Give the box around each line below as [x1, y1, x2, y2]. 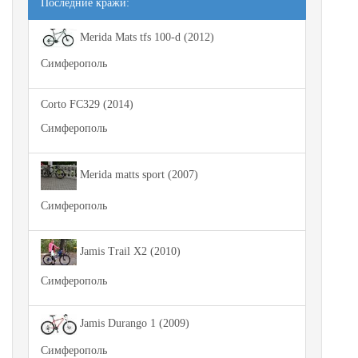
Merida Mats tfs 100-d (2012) [77, 30, 214, 43]
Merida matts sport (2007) [77, 169, 198, 181]
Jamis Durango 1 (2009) [77, 317, 189, 330]
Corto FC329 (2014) [41, 97, 133, 110]
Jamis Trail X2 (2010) [77, 245, 181, 257]
